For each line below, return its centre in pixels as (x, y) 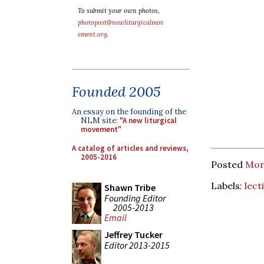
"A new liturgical (148, 121)
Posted (228, 164)
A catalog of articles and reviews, (130, 148)
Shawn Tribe (130, 187)
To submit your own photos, (119, 11)
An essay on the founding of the (129, 112)
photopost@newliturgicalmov (121, 22)
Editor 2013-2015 (137, 245)
